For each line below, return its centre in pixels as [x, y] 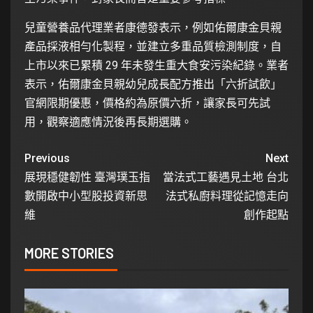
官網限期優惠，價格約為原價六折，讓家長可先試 [147, 103]
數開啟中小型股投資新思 [86, 196]
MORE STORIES [69, 253]
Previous [47, 158]
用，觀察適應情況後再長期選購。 [108, 122]
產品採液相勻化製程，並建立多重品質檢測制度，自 [153, 46]
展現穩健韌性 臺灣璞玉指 [87, 177]
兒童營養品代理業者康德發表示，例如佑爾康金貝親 [153, 27]
